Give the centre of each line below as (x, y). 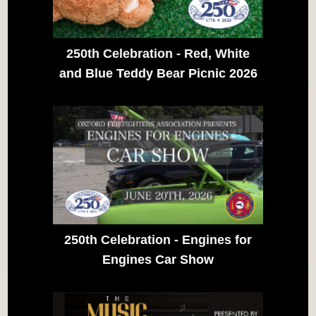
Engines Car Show (158, 259)
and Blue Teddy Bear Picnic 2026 (158, 74)
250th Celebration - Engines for (158, 239)
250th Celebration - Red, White (158, 54)
